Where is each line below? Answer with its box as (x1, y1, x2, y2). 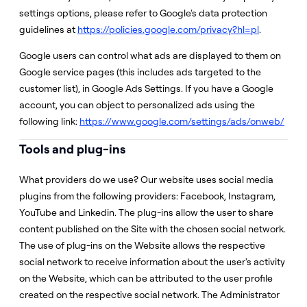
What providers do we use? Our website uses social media (19, 173, 273, 186)
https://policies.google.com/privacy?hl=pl (77, 23, 259, 36)
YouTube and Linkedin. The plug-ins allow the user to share (19, 206, 273, 219)
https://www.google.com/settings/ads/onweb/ (79, 115, 284, 127)
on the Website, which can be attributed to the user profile (19, 272, 273, 284)
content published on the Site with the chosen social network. (19, 223, 286, 235)
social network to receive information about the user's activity (19, 256, 285, 268)
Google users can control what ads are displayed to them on (19, 49, 281, 62)
